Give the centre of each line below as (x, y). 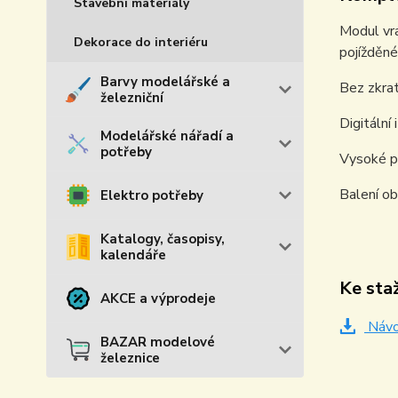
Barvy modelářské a (165, 82)
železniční (132, 98)
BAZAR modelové (158, 342)
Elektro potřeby (152, 195)
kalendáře (133, 255)
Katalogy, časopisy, (163, 239)
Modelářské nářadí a (167, 136)
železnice (130, 358)
